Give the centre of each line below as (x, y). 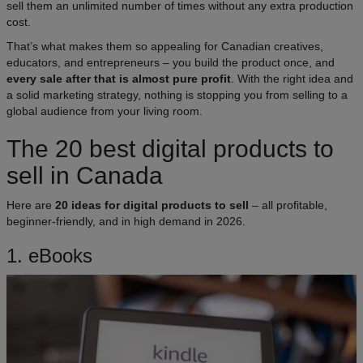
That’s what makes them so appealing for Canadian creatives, (165, 46)
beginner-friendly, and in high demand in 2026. (126, 221)
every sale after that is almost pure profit (119, 78)
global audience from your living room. (105, 111)
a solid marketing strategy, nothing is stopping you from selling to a (177, 94)
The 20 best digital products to (170, 148)
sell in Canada (85, 175)
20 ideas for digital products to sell (152, 205)
